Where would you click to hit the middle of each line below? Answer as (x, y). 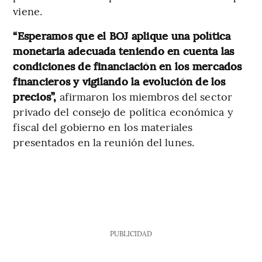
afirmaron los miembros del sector (144, 96)
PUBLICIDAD (131, 234)
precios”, (35, 96)
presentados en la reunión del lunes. (104, 142)
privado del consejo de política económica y (123, 112)
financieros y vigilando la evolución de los (119, 81)
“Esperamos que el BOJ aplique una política (122, 36)
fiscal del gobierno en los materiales (103, 127)
